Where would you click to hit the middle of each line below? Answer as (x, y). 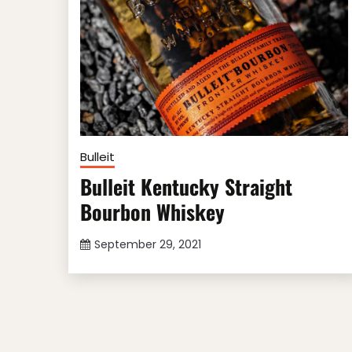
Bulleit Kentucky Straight (186, 187)
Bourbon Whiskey (152, 212)
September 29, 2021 (148, 245)
